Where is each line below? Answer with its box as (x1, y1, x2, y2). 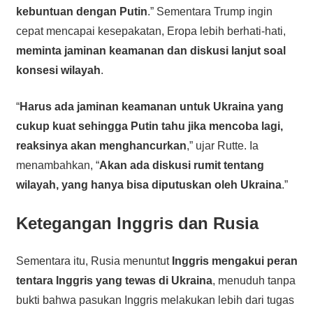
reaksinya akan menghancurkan (15, 140, 187, 152)
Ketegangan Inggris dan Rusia (15, 214, 259, 233)
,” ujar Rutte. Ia (186, 140, 259, 152)
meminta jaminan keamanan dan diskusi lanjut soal (15, 45, 286, 57)
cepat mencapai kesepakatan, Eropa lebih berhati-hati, (15, 25, 286, 38)
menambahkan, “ (15, 159, 99, 172)
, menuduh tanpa (212, 275, 296, 287)
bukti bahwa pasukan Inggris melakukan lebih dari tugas (15, 294, 294, 307)
